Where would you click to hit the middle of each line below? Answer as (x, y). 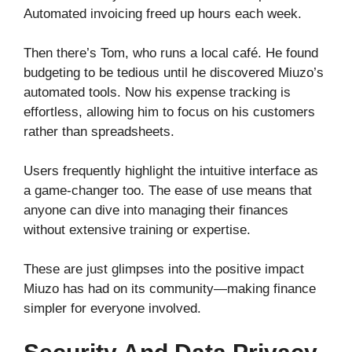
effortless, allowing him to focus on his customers (169, 112)
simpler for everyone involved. (112, 309)
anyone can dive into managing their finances (156, 211)
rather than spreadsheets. (99, 132)
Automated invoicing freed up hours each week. (163, 14)
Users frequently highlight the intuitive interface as (171, 171)
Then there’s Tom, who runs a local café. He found (171, 53)
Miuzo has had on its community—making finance (170, 289)
